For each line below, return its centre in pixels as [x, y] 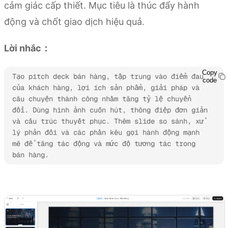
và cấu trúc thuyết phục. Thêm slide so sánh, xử [108, 121]
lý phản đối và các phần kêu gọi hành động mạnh [106, 133]
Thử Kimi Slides [34, 180]
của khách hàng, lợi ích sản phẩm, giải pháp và [106, 88]
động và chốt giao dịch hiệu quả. [74, 22]
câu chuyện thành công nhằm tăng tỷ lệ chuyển [102, 99]
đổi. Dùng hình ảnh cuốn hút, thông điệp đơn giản [110, 110]
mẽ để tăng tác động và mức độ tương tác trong [104, 144]
